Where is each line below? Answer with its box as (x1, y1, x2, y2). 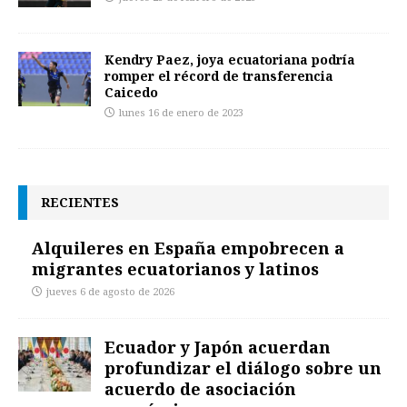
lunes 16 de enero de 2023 (119, 107, 243, 120)
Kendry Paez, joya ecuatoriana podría (104, 51, 355, 69)
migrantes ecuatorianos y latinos (32, 258, 319, 281)
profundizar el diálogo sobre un (104, 357, 382, 380)
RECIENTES (41, 194, 119, 212)
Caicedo (104, 84, 158, 102)
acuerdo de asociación (104, 378, 296, 401)
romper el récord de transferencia (104, 67, 333, 85)
